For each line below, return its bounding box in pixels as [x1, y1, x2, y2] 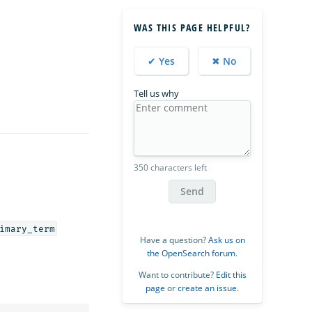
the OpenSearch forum [147, 247, 235, 259]
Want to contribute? [138, 268, 216, 281]
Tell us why [134, 86, 179, 100]
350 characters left [134, 161, 207, 173]
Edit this [215, 268, 247, 281]
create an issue [178, 281, 237, 294]
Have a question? [139, 233, 208, 246]
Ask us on [208, 233, 245, 246]
